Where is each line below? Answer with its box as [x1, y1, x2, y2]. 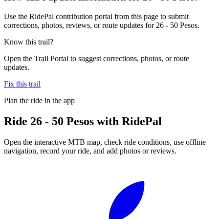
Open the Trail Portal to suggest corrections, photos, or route [4, 54, 189, 63]
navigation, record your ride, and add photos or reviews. [4, 146, 176, 155]
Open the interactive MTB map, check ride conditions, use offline [4, 137, 206, 146]
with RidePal [94, 114, 162, 128]
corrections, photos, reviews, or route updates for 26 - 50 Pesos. [4, 21, 199, 29]
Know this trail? [4, 37, 53, 46]
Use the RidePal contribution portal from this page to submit [4, 12, 189, 21]
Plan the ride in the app [4, 96, 75, 105]
